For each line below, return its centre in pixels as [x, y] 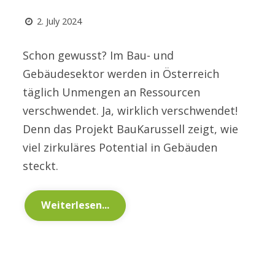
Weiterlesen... [75, 205]
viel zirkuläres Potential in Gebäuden [120, 148]
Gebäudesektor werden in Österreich [121, 74]
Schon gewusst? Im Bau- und [98, 56]
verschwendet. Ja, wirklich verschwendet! [130, 111]
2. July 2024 [59, 21]
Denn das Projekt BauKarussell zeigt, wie [130, 129]
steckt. [41, 166]
